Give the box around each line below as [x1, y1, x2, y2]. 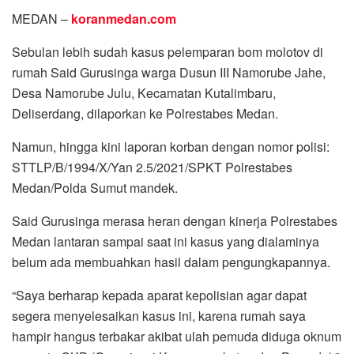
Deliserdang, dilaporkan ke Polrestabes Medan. [12, 104, 278, 123]
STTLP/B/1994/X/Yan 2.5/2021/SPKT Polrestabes [12, 158, 292, 177]
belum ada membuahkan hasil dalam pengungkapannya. [12, 253, 330, 272]
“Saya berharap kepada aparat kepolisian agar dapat [12, 286, 307, 305]
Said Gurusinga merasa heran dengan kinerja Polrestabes [12, 212, 337, 231]
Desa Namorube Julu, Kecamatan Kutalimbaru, [12, 84, 276, 103]
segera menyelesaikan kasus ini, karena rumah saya [12, 307, 306, 326]
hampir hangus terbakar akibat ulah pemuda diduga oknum [12, 327, 341, 346]
